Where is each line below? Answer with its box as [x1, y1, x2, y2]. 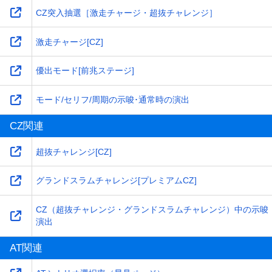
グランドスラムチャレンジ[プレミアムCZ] [35, 175, 197, 186]
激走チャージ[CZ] [35, 36, 103, 47]
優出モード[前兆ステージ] [35, 66, 134, 76]
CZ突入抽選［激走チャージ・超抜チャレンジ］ [35, 7, 217, 18]
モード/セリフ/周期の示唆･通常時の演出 [35, 95, 189, 105]
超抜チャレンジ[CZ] [35, 146, 112, 157]
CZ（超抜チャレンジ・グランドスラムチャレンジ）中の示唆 [35, 205, 268, 215]
